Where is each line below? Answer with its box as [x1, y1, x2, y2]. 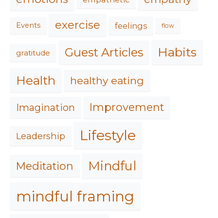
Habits [158, 44, 197, 59]
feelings [115, 20, 147, 31]
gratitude [16, 48, 50, 58]
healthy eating [70, 74, 144, 87]
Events [16, 21, 40, 30]
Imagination [16, 102, 75, 114]
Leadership [16, 130, 65, 142]
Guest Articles [65, 45, 143, 60]
